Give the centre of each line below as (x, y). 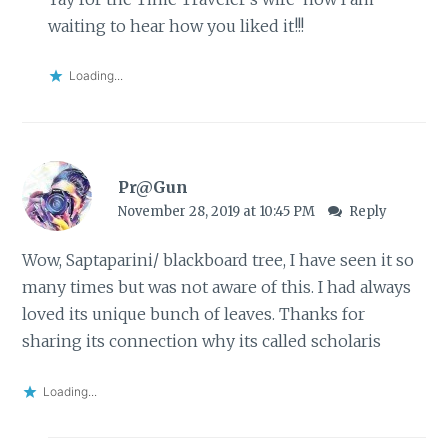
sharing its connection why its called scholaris (202, 341)
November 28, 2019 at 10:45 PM (217, 212)
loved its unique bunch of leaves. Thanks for (194, 314)
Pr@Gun (152, 187)
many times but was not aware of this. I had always (217, 287)
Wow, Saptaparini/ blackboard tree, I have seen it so (218, 260)
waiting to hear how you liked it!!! (175, 25)
